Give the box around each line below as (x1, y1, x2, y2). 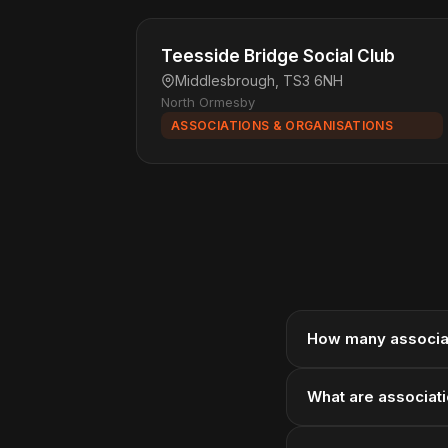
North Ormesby (161, 94, 255, 110)
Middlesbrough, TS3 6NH (175, 72, 343, 89)
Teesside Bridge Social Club (161, 46, 395, 66)
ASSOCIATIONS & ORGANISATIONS (171, 118, 394, 133)
